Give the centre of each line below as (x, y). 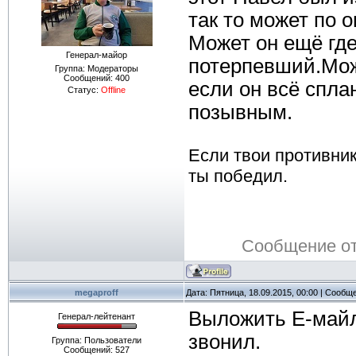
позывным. (240, 112)
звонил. (224, 342)
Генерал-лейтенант (97, 316)
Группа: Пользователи (97, 340)
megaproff (97, 292)
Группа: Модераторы (97, 68)
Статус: (84, 90)
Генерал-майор (97, 55)
